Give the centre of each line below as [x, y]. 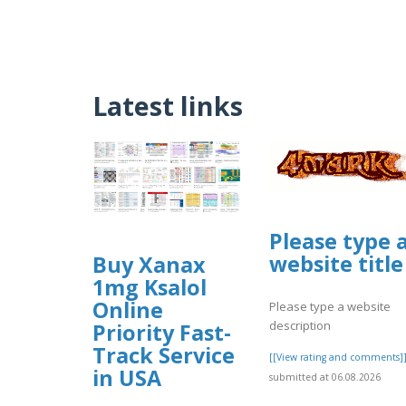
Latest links [168, 105]
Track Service [164, 355]
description [300, 325]
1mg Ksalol [150, 287]
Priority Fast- [162, 332]
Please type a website [330, 306]
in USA [127, 377]
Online [128, 309]
